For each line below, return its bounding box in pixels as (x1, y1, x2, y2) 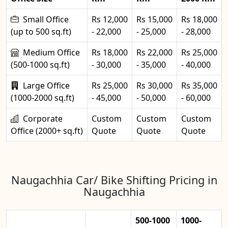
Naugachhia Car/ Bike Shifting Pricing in (11, 173, 217, 188)
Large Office (23, 80, 70, 92)
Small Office (23, 14, 69, 25)
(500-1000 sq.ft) (11, 59, 70, 71)
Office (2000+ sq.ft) (11, 125, 83, 137)
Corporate (23, 113, 63, 125)
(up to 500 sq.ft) (11, 26, 71, 38)
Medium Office (23, 47, 80, 59)
